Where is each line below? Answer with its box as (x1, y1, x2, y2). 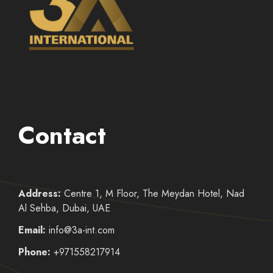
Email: (18, 223, 46, 238)
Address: (18, 186, 61, 201)
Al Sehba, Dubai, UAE (18, 201, 110, 216)
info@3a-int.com (46, 223, 115, 238)
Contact (18, 118, 106, 154)
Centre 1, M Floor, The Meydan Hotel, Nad (61, 186, 244, 201)
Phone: (18, 245, 51, 260)
